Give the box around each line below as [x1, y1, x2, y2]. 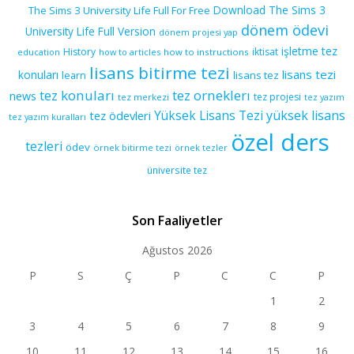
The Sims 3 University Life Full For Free [28, 2, 210, 17]
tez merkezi [118, 90, 169, 103]
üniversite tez [147, 163, 207, 176]
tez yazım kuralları [9, 110, 86, 122]
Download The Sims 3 [213, 2, 326, 17]
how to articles [98, 45, 160, 58]
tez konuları [40, 85, 115, 104]
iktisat [251, 44, 278, 58]
